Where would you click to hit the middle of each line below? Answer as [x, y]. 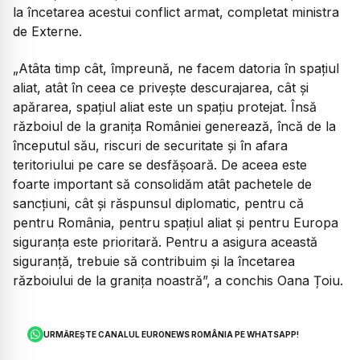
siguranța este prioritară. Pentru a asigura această [165, 242]
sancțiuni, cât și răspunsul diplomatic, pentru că [158, 204]
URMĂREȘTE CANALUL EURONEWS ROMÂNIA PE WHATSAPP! [172, 334]
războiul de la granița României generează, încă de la [174, 127]
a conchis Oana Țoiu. [277, 281]
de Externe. [47, 31]
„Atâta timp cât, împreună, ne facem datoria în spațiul [176, 69]
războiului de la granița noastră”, [112, 281]
